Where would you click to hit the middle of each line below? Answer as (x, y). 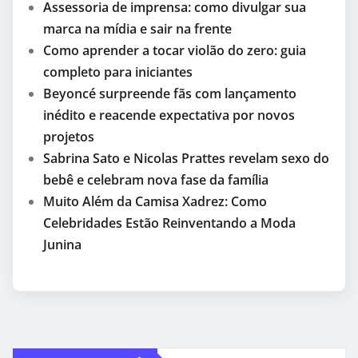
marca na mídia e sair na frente (137, 28)
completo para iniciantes (118, 72)
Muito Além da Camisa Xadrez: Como (155, 201)
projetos (69, 136)
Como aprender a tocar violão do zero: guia (175, 50)
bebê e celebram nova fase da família (156, 179)
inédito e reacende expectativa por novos (169, 115)
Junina (62, 244)
